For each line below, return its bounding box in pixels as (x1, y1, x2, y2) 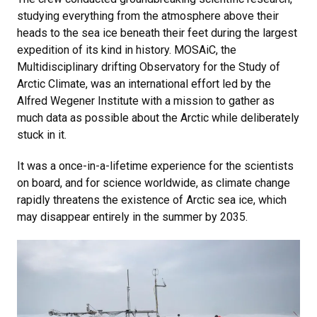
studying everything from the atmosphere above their (17, 9, 279, 23)
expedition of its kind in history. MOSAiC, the (17, 43, 236, 57)
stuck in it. (17, 128, 67, 142)
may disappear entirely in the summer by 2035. (17, 210, 248, 224)
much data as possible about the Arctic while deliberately (17, 111, 299, 125)
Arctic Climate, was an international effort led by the (17, 77, 271, 91)
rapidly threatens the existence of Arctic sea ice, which (17, 193, 287, 207)
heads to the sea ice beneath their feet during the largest (17, 26, 297, 40)
